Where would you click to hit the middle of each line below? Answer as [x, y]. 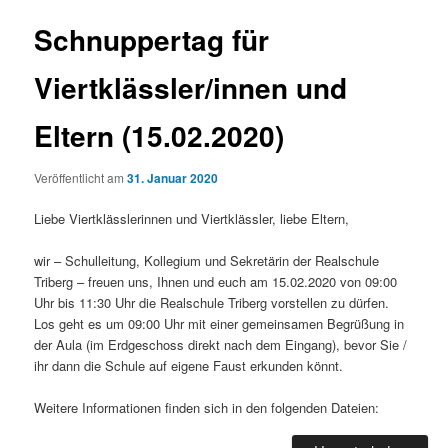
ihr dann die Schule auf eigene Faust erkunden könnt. [189, 365]
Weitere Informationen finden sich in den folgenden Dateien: [207, 407]
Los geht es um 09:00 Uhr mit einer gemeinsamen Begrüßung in [219, 323]
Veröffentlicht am [81, 177]
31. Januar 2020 [173, 177]
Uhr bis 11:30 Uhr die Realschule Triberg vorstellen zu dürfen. [212, 302]
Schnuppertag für [152, 40]
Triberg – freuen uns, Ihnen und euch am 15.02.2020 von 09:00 [216, 281]
